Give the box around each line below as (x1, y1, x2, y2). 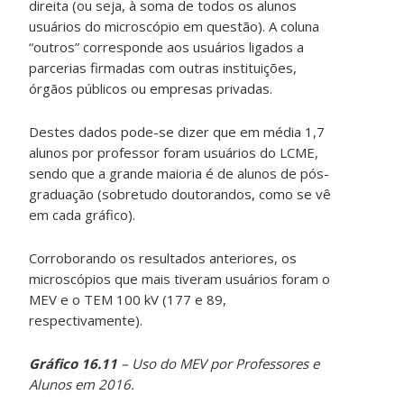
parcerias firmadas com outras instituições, (29, 59, 298, 78)
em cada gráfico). (29, 206, 136, 225)
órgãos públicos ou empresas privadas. (29, 79, 273, 98)
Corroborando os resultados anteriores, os (29, 249, 298, 268)
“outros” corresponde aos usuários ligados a (29, 38, 305, 57)
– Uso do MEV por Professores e (117, 354, 320, 373)
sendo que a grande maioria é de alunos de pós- (29, 164, 330, 183)
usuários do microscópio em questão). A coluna (29, 17, 320, 36)
